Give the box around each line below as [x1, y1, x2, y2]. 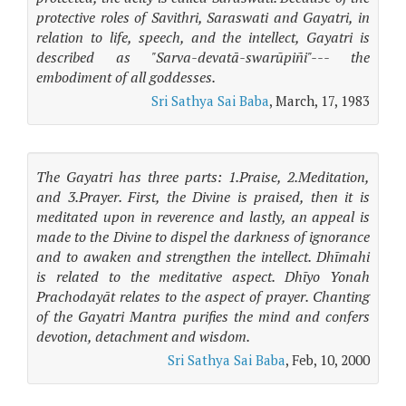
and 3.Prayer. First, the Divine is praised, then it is [36, 187, 370, 207]
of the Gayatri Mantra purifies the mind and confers [36, 306, 370, 326]
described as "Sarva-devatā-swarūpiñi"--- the [36, 47, 370, 67]
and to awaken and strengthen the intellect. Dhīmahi [36, 246, 370, 266]
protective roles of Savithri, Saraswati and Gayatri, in [36, 7, 370, 27]
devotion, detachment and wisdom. [36, 326, 250, 346]
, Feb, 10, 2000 [285, 351, 370, 369]
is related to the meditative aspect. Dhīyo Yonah [36, 266, 370, 286]
